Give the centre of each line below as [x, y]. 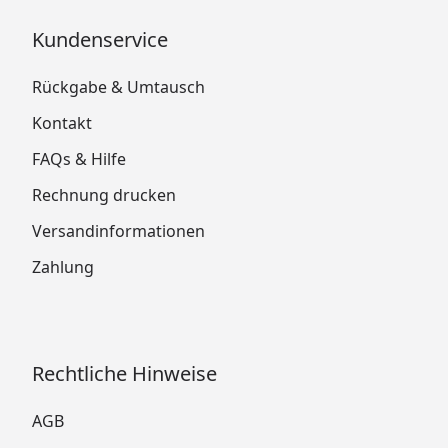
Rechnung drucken [104, 194]
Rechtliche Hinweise [124, 373]
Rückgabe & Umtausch [118, 86]
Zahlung [63, 266]
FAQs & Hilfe [79, 158]
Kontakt [62, 122]
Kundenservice [100, 39]
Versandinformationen [118, 230]
